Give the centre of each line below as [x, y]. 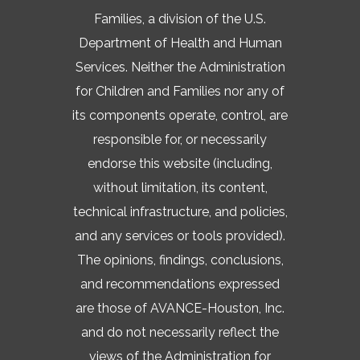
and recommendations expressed [180, 284]
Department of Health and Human [180, 43]
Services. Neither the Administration [180, 67]
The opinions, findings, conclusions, [180, 260]
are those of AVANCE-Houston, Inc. [180, 308]
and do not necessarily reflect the [180, 332]
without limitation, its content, [180, 187]
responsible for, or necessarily [180, 139]
